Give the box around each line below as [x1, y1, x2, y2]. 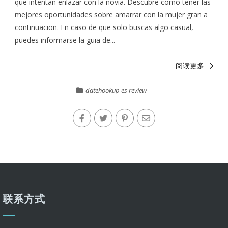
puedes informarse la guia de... [15, 35, 116, 45]
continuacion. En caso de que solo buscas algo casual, [15, 22, 194, 32]
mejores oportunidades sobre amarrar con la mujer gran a [15, 10, 208, 19]
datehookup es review [85, 85, 147, 95]
